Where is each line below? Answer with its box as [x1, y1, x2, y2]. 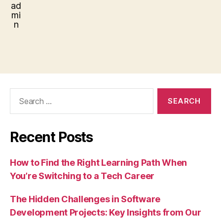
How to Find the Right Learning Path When [10, 157, 187, 168]
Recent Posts [10, 129, 93, 146]
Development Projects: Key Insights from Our [10, 207, 201, 218]
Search [5, 88, 33, 99]
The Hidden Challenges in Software [10, 194, 161, 205]
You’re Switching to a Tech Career [10, 171, 155, 182]
